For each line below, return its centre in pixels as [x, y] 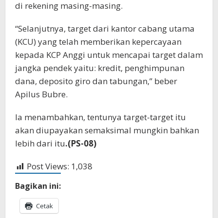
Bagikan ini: [38, 186]
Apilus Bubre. [41, 94]
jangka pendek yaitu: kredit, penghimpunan [100, 68]
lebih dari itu [40, 144]
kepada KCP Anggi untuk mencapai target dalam [109, 55]
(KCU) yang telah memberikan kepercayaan [98, 42]
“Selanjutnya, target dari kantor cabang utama [105, 29]
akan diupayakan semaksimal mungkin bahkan [107, 130]
